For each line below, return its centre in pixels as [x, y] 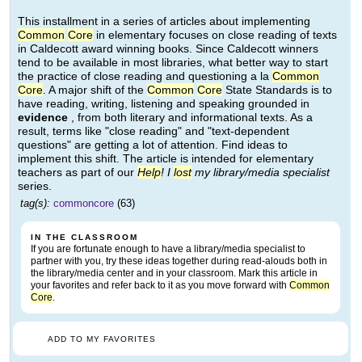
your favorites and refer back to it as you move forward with [160, 286]
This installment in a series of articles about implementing [164, 21]
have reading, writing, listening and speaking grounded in [164, 104]
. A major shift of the [95, 90]
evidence [44, 118]
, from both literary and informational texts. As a [192, 118]
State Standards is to [277, 90]
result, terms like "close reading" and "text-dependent [154, 131]
